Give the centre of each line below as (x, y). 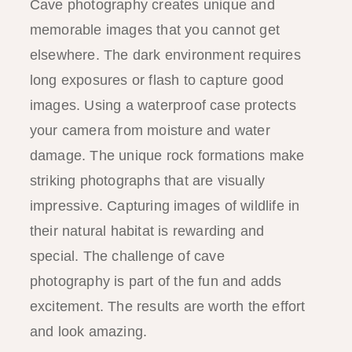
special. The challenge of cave (127, 256)
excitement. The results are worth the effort (167, 306)
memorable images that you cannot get (154, 29)
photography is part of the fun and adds (156, 281)
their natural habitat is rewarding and (147, 231)
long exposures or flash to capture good (157, 80)
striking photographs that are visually (147, 180)
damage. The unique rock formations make (167, 155)
